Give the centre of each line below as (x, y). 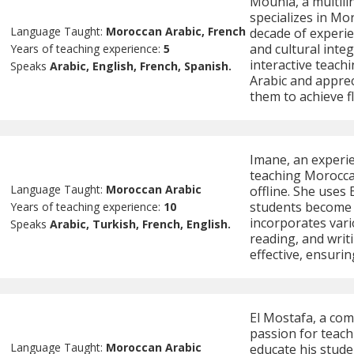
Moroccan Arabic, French (176, 32)
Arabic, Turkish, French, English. (141, 224)
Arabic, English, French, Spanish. (141, 66)
